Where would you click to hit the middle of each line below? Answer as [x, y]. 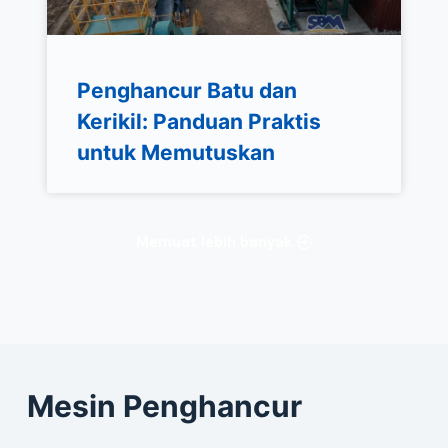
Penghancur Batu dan [186, 90]
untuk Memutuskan [175, 152]
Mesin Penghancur [164, 405]
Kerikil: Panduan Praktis [198, 121]
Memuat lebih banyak [213, 241]
